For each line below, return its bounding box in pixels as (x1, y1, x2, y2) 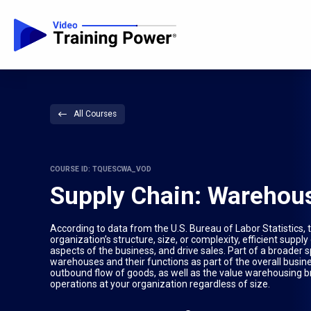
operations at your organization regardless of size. (50, 278, 270, 289)
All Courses (73, 108, 117, 119)
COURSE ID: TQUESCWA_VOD (50, 164, 151, 174)
